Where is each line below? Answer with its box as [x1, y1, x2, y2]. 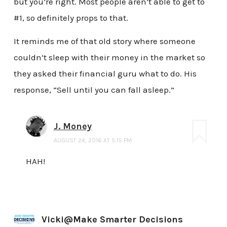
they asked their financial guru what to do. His [13, 68, 197, 79]
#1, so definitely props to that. [13, 12, 128, 23]
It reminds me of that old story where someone [13, 35, 196, 46]
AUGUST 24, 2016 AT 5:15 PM [53, 136, 132, 144]
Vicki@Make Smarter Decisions [41, 214, 183, 225]
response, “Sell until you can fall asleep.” [13, 84, 174, 95]
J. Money [53, 120, 92, 132]
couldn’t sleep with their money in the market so [13, 52, 205, 62]
